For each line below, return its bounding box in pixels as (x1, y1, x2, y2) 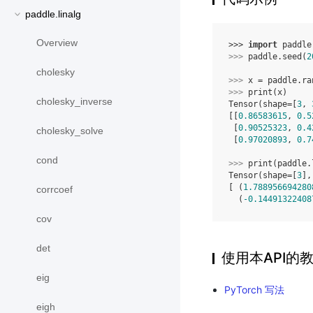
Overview (36, 37, 78, 49)
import (248, 40, 277, 50)
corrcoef (36, 184, 73, 196)
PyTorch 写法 (224, 284, 284, 296)
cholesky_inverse (36, 96, 112, 108)
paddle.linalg (25, 8, 81, 20)
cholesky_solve (36, 125, 103, 137)
